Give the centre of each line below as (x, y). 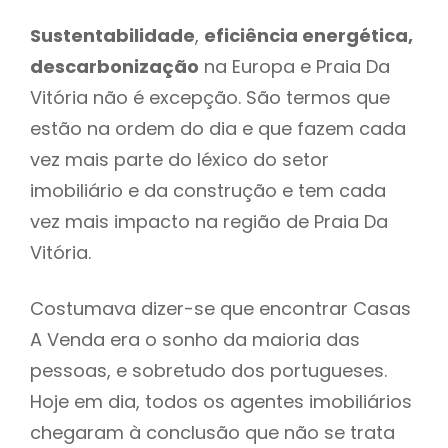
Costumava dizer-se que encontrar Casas (220, 308)
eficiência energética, (308, 35)
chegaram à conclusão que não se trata (212, 432)
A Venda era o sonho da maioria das (195, 339)
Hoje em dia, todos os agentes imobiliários (221, 401)
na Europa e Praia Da (294, 66)
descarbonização (114, 66)
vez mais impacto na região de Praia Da (209, 221)
